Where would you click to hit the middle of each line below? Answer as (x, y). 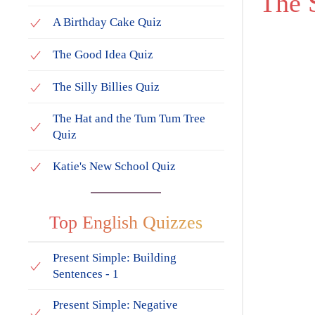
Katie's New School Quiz (114, 166)
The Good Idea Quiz (103, 54)
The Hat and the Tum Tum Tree (129, 118)
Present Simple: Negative (115, 304)
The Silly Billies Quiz (106, 86)
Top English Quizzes (126, 222)
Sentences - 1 (86, 274)
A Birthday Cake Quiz (107, 22)
